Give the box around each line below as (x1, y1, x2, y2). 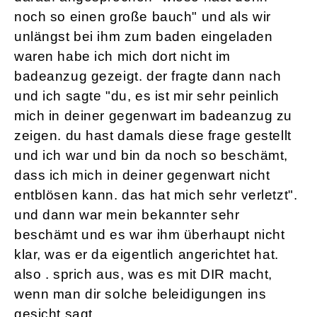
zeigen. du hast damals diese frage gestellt (14, 128, 292, 144)
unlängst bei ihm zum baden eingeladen (14, 29, 273, 45)
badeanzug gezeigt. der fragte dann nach (14, 69, 282, 84)
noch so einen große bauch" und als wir (14, 9, 271, 25)
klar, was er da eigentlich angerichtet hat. (14, 247, 279, 263)
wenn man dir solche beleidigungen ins (14, 287, 267, 302)
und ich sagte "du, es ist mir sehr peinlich (14, 88, 279, 104)
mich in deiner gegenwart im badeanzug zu (14, 108, 293, 124)
